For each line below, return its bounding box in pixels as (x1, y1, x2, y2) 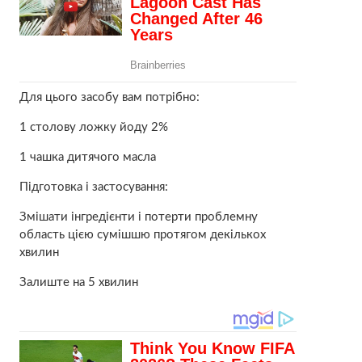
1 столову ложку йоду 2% (19, 120, 168, 133)
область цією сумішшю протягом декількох (19, 228, 266, 241)
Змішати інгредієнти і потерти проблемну (19, 210, 258, 223)
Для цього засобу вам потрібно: (19, 90, 200, 103)
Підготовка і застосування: (19, 180, 168, 193)
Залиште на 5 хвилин (19, 276, 138, 288)
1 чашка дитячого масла (19, 150, 156, 163)
